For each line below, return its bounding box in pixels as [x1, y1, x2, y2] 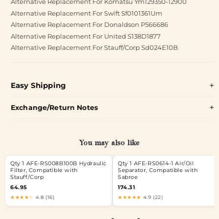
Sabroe [118, 174, 138, 180]
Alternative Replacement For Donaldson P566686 [11, 21, 168, 28]
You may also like [79, 139, 140, 149]
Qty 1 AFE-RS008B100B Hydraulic [10, 160, 107, 167]
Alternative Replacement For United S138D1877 [11, 32, 161, 40]
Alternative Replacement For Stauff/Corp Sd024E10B [11, 44, 178, 51]
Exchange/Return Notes [11, 103, 98, 112]
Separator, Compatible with [118, 167, 198, 174]
